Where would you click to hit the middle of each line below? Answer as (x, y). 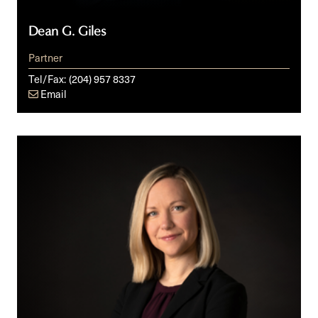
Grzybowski (46, 177)
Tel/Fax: (47, 78)
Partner (45, 57)
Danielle (38, 143)
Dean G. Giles (67, 31)
